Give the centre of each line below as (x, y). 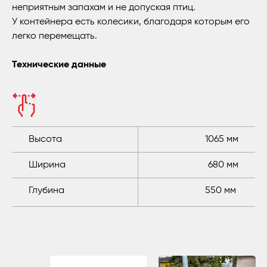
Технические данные (59, 65)
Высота (45, 140)
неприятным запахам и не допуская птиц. (104, 8)
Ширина (47, 165)
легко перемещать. (55, 37)
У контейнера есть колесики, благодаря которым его (131, 22)
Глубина (46, 191)
